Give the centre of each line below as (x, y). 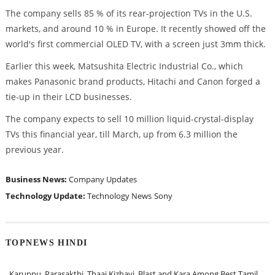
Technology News (119, 196)
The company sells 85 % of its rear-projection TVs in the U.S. (129, 14)
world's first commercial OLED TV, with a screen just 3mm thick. (135, 44)
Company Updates (103, 179)
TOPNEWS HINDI (46, 243)
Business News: (37, 179)
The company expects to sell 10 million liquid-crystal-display (129, 118)
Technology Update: (46, 196)
